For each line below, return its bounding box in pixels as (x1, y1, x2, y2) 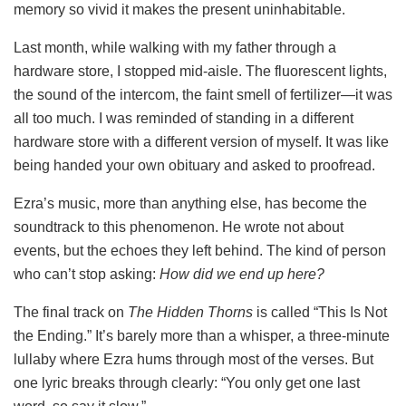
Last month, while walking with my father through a (14, 40, 336, 56)
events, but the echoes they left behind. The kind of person (14, 243, 386, 259)
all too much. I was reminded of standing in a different (14, 111, 353, 127)
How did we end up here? (159, 266, 324, 283)
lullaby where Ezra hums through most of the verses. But (14, 352, 373, 368)
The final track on (14, 304, 128, 321)
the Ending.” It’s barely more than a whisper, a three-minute (14, 328, 390, 344)
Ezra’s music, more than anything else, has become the (14, 196, 367, 212)
